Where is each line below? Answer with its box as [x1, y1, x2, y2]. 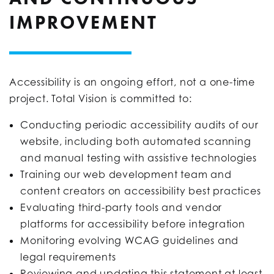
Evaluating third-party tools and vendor [20, 201, 223, 213]
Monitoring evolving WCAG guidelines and [20, 234, 239, 246]
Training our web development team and [20, 168, 232, 180]
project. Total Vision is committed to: [9, 92, 192, 105]
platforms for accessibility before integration [20, 217, 245, 230]
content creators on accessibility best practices [20, 184, 261, 197]
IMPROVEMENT [9, 10, 158, 34]
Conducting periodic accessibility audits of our [20, 118, 259, 131]
